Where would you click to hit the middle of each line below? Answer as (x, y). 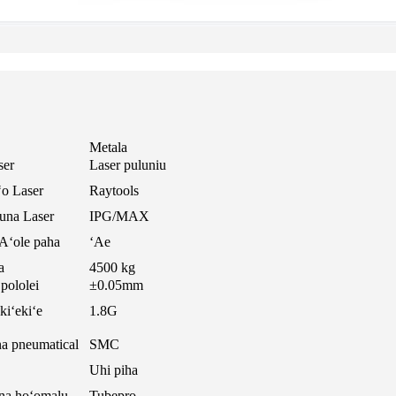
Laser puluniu (128, 165)
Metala (108, 148)
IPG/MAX (119, 217)
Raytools (114, 191)
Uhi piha (114, 370)
